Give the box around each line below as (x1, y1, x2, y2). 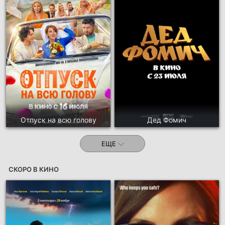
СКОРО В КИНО (9, 165, 59, 174)
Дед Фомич (147, 116, 186, 125)
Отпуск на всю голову (20, 116, 96, 125)
